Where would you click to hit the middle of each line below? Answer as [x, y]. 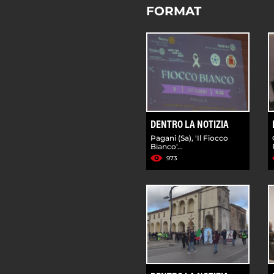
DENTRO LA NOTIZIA [190, 125]
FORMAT [174, 11]
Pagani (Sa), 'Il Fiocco [189, 138]
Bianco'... [167, 146]
